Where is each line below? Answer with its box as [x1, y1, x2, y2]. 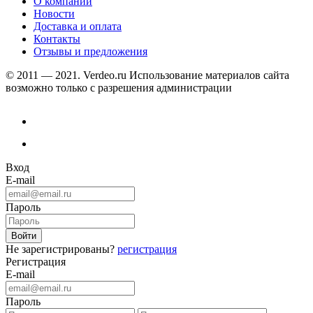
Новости [34, 8, 75, 20]
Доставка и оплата [34, 20, 122, 33]
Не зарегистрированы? [6, 243, 117, 256]
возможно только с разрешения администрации [6, 82, 232, 94]
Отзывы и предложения [34, 45, 147, 58]
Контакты [34, 33, 80, 45]
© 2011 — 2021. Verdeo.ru [6, 69, 126, 82]
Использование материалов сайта [126, 69, 289, 82]
